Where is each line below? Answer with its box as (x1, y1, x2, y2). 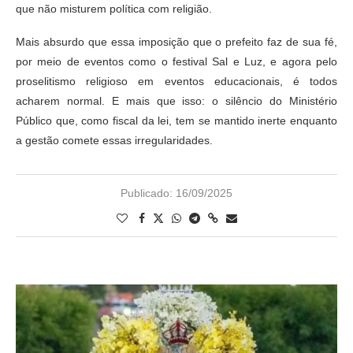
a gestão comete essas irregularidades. (16, 134, 213, 147)
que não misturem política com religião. (16, 2, 212, 16)
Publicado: (121, 187, 173, 200)
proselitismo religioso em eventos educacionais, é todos (16, 75, 337, 88)
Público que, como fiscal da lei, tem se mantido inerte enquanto (16, 114, 337, 128)
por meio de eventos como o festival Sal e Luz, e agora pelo (16, 55, 337, 69)
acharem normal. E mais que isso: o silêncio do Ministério (16, 95, 337, 108)
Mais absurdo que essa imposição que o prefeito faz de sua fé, (16, 35, 337, 49)
